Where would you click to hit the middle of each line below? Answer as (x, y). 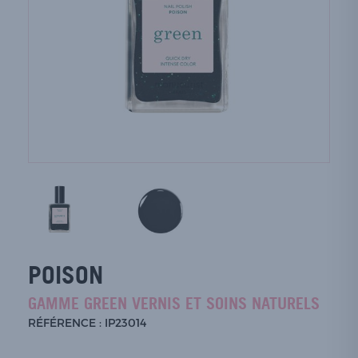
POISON (66, 275)
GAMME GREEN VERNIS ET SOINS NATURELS (174, 304)
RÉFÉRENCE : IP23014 (87, 322)
